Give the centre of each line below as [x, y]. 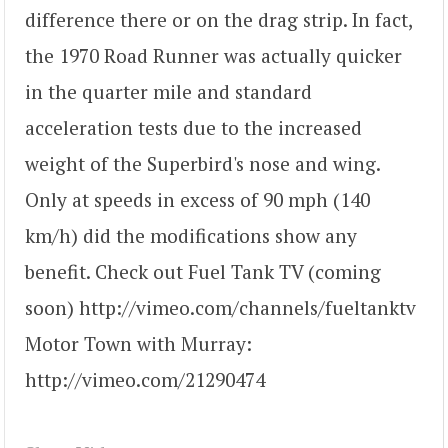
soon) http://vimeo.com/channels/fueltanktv [220, 307]
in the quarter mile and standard [168, 91]
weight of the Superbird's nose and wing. [202, 163]
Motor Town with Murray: [138, 343]
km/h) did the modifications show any [191, 235]
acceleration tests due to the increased [193, 127]
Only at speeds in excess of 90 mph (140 [197, 199]
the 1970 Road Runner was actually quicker [213, 55]
